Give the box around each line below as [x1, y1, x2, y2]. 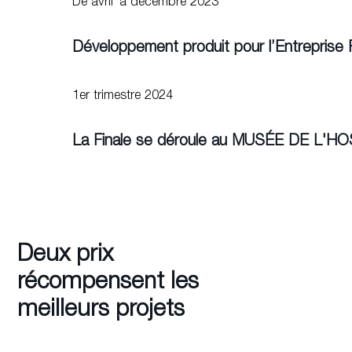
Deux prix [16, 244, 113, 267]
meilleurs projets [16, 299, 185, 322]
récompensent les [16, 271, 199, 295]
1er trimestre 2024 [71, 89, 173, 103]
